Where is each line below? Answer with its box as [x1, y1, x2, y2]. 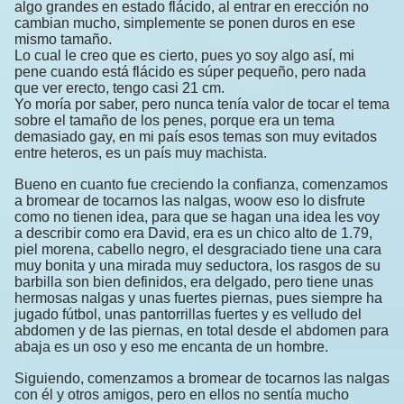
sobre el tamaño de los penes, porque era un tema [14, 113, 335, 129]
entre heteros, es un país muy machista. [14, 145, 267, 161]
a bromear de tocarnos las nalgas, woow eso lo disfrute [14, 193, 365, 209]
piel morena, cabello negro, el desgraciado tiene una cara [14, 242, 381, 258]
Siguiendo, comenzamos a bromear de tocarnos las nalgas [14, 371, 390, 387]
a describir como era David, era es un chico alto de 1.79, [14, 225, 372, 242]
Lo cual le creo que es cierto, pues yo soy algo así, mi [14, 48, 354, 64]
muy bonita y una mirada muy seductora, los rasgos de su [14, 258, 381, 274]
